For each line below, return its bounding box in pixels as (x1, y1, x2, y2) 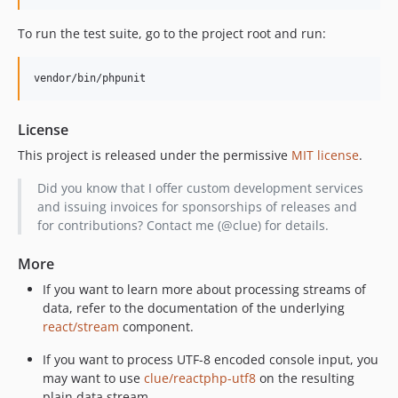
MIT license (291, 146, 359, 163)
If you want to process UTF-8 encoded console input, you (43, 350, 378, 368)
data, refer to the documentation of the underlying (43, 298, 345, 316)
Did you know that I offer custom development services (36, 179, 363, 196)
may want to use (43, 369, 144, 386)
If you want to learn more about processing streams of (43, 280, 366, 298)
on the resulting (256, 369, 354, 386)
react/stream (43, 317, 119, 335)
